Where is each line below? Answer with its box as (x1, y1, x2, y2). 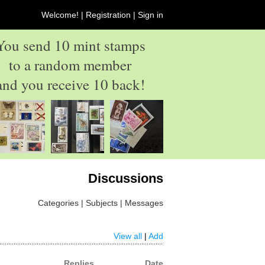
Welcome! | (41, 10, 86, 20)
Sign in (138, 10, 163, 20)
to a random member (9, 55, 131, 75)
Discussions (88, 171, 163, 186)
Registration (86, 10, 131, 20)
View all (114, 231, 142, 241)
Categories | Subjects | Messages (38, 198, 163, 208)
